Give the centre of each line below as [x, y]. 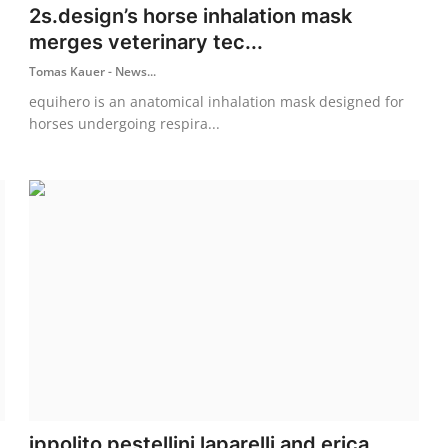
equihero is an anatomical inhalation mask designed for [217, 101]
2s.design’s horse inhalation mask [191, 15]
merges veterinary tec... [146, 41]
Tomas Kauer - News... [93, 71]
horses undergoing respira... [125, 123]
